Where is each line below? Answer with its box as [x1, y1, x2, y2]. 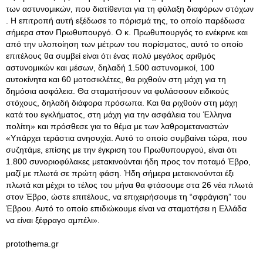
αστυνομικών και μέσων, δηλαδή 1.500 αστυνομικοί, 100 [6, 63, 214, 72]
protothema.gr [6, 239, 59, 248]
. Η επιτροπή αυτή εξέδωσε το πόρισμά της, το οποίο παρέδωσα [6, 16, 245, 25]
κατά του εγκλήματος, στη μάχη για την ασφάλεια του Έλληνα [6, 110, 231, 119]
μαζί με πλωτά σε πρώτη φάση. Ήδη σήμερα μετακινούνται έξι [6, 168, 234, 178]
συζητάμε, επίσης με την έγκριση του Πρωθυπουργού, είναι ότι [6, 145, 237, 154]
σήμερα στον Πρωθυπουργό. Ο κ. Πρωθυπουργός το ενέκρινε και [6, 28, 248, 37]
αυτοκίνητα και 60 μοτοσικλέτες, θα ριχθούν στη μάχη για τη [6, 75, 226, 84]
